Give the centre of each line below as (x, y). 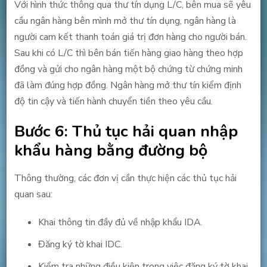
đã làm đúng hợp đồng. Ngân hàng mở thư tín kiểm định (128, 85)
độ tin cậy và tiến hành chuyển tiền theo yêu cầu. (113, 101)
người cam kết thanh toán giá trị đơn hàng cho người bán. (130, 37)
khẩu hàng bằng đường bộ (111, 150)
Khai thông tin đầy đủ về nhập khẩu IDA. (120, 222)
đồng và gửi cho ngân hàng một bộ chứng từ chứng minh (128, 69)
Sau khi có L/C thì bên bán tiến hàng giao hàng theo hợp (128, 53)
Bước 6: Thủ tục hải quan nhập (126, 131)
